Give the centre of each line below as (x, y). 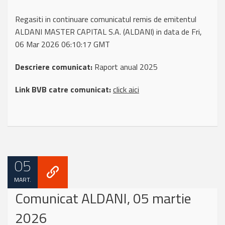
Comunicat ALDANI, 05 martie (103, 198)
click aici (126, 89)
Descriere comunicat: (54, 67)
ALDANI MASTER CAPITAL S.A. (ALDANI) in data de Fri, (108, 32)
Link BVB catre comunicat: (63, 89)
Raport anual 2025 (125, 67)
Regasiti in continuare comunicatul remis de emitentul (106, 19)
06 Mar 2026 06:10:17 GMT (63, 44)
